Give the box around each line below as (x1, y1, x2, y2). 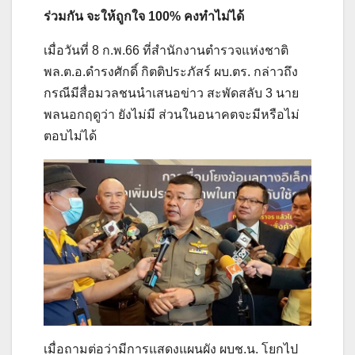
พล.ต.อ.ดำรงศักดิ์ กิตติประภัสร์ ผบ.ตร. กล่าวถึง (44, 64, 298, 78)
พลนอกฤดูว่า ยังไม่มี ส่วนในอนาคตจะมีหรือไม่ (44, 107, 300, 121)
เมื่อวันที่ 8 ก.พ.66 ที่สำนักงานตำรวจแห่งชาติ (44, 43, 288, 57)
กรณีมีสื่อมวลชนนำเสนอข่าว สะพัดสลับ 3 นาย (44, 86, 299, 100)
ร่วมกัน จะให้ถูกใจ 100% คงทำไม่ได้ (44, 9, 244, 23)
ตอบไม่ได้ (44, 128, 97, 143)
